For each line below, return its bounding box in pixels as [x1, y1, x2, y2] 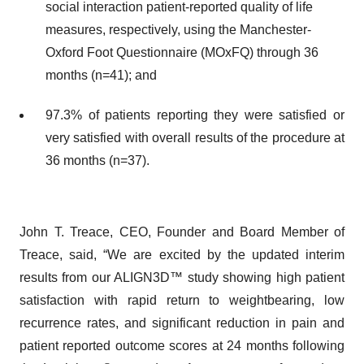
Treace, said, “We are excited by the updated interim [19, 248, 344, 262]
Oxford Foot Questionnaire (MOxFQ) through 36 [45, 45, 318, 59]
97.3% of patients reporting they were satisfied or [45, 108, 344, 123]
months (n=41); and [45, 67, 157, 82]
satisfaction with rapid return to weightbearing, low [19, 293, 344, 308]
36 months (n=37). [45, 154, 149, 168]
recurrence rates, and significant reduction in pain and [19, 316, 344, 331]
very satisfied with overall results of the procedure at [45, 131, 344, 145]
